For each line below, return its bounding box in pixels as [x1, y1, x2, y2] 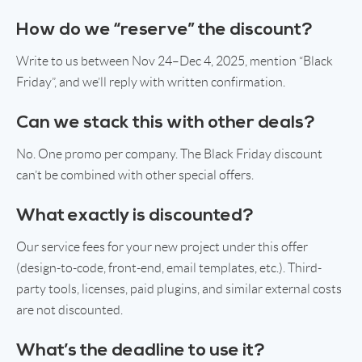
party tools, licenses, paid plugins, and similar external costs [16, 281, 342, 296]
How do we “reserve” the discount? [16, 20, 313, 40]
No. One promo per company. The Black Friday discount [16, 146, 322, 161]
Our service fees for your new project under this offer [16, 239, 308, 254]
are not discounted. [16, 302, 123, 317]
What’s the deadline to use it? [16, 341, 265, 360]
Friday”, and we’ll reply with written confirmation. [16, 74, 285, 89]
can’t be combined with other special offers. [16, 167, 254, 182]
